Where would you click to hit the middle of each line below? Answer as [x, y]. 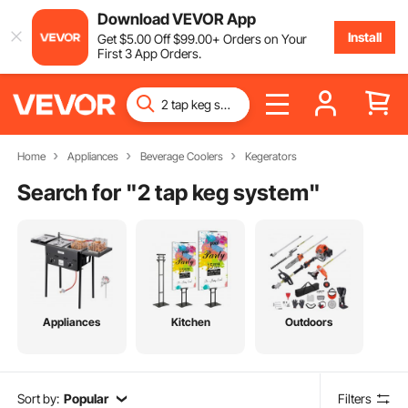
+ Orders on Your [259, 38]
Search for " [78, 192]
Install [364, 36]
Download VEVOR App [176, 19]
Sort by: [39, 398]
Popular [86, 398]
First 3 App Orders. [149, 53]
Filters [355, 398]
